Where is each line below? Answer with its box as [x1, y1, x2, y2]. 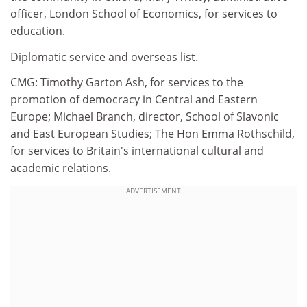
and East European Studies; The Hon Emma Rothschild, [10, 126, 295, 141]
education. [10, 23, 65, 38]
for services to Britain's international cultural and [10, 143, 264, 158]
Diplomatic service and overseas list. [10, 49, 198, 64]
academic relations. [10, 160, 111, 175]
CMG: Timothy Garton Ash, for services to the [10, 75, 243, 90]
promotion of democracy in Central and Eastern [10, 92, 258, 107]
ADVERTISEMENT [126, 185, 181, 195]
